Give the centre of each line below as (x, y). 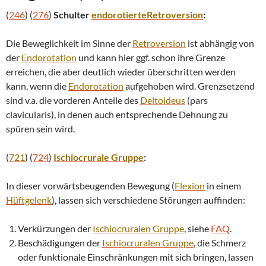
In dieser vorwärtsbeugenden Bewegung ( (90, 185)
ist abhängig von (220, 43)
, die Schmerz (220, 242)
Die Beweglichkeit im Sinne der (69, 43)
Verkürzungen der (55, 228)
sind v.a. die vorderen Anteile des (73, 100)
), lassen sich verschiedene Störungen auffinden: (148, 199)
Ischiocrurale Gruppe (99, 157)
